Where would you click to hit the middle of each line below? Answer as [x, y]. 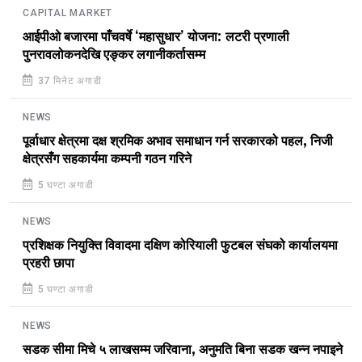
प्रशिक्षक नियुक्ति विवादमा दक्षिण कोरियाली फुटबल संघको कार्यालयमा [180, 246]
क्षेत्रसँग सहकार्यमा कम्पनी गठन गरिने [107, 160]
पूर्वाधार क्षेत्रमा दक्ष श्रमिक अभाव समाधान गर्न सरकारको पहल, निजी [178, 142]
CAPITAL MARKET [68, 13]
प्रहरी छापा [48, 264]
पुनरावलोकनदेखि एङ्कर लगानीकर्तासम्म [114, 55]
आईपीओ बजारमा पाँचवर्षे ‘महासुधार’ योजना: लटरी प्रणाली [156, 38]
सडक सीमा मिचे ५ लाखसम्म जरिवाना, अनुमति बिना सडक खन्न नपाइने [183, 350]
